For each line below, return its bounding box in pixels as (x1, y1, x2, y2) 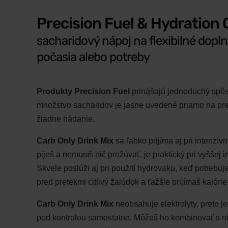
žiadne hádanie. (37, 115, 95, 123)
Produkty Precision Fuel (37, 87, 130, 96)
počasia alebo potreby (37, 50, 150, 64)
